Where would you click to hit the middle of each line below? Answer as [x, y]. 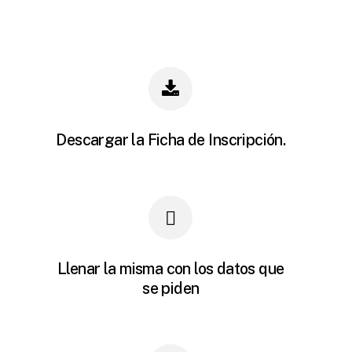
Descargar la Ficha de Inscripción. [171, 140]
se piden [171, 288]
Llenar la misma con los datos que [171, 269]
